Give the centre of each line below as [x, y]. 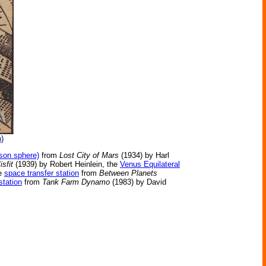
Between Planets [128, 173]
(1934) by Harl [144, 155]
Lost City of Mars [89, 155]
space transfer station [42, 173]
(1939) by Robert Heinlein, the [66, 164]
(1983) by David [138, 182]
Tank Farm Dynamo [76, 182]
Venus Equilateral [150, 164]
